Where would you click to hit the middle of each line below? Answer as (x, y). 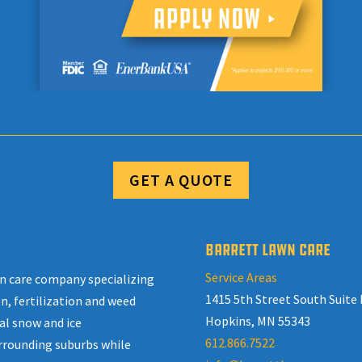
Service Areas (241, 277)
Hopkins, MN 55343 (257, 320)
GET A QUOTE (181, 180)
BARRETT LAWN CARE (267, 250)
